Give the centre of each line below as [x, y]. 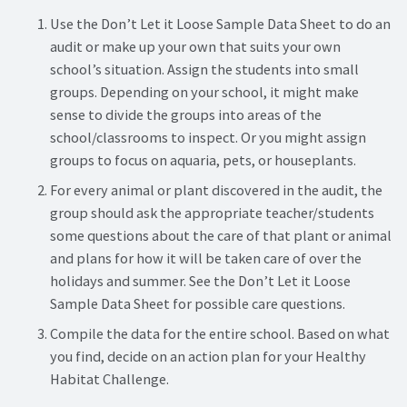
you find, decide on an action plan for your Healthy [208, 357]
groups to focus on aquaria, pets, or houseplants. [203, 159]
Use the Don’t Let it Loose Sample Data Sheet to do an [220, 23]
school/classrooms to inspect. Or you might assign [208, 137]
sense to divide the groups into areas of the [186, 114]
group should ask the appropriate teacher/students [212, 212]
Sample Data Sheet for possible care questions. [198, 303]
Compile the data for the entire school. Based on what [220, 334]
